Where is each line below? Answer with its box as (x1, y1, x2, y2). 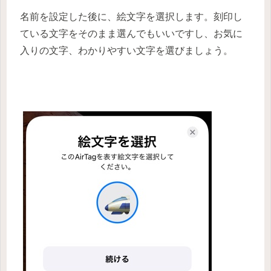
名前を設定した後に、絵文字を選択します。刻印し (20, 11, 243, 22)
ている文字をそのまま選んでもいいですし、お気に (20, 28, 243, 39)
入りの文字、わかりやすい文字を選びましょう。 (20, 45, 233, 56)
